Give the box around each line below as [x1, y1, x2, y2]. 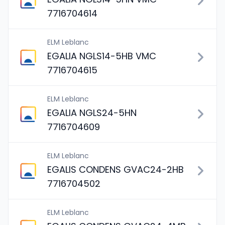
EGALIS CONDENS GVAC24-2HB [47, 163, 184, 176]
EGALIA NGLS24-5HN [47, 106, 137, 119]
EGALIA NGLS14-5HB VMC [47, 50, 156, 62]
